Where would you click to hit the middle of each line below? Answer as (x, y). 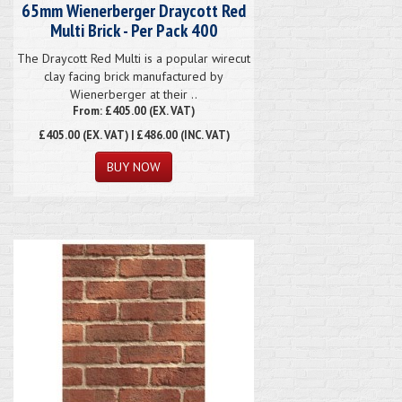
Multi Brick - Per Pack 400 (134, 30)
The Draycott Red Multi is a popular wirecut (134, 58)
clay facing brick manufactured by (134, 76)
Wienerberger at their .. (134, 94)
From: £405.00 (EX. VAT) (134, 110)
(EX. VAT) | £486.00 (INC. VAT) (154, 134)
